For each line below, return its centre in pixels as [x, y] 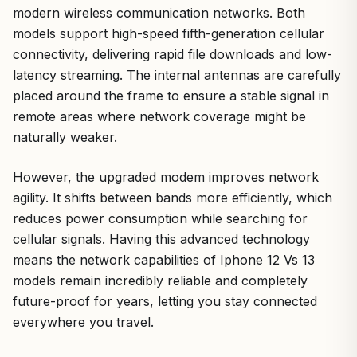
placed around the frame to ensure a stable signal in [171, 95]
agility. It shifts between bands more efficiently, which [173, 197]
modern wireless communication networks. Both [159, 12]
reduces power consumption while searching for [160, 218]
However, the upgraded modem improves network [166, 177]
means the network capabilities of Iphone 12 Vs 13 [164, 259]
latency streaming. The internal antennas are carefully [177, 75]
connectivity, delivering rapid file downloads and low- [173, 54]
